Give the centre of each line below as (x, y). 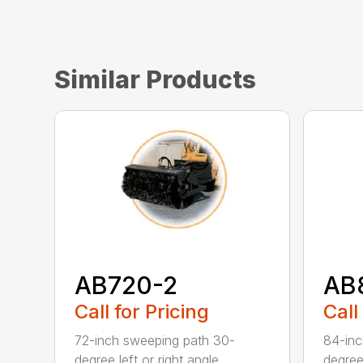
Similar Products (156, 79)
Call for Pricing (142, 311)
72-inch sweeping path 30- (155, 340)
